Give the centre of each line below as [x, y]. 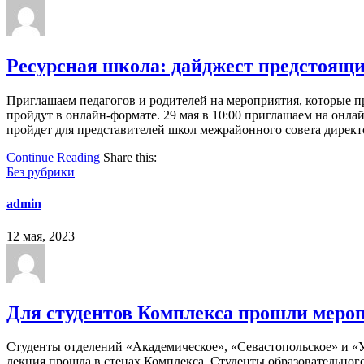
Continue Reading [55, 158]
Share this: [130, 158]
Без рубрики [41, 172]
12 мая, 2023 [41, 236]
